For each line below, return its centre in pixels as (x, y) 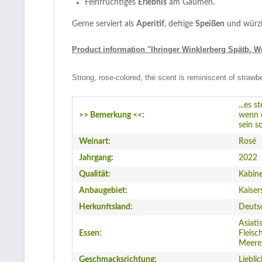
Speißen (210, 24)
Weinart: (95, 142)
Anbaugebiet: (103, 191)
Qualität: (95, 174)
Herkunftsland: (106, 207)
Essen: (90, 233)
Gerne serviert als (104, 24)
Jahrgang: (96, 158)
